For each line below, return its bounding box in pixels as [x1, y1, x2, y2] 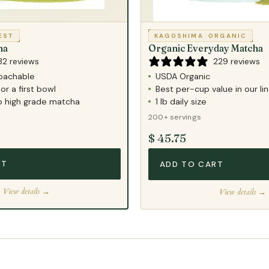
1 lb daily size [156, 96, 207, 107]
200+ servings [148, 112, 202, 122]
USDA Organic [156, 71, 210, 82]
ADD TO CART [159, 159, 224, 169]
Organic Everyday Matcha [148, 43, 263, 55]
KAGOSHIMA [154, 32, 204, 40]
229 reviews [213, 56, 260, 67]
